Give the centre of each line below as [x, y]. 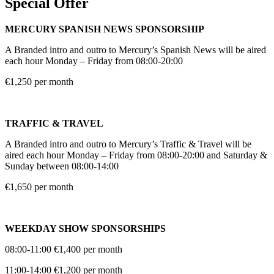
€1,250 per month [39, 81]
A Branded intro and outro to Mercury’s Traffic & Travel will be [128, 144]
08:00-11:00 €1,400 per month [64, 249]
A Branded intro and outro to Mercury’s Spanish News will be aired [135, 50]
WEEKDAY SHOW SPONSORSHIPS [85, 228]
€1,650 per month [39, 187]
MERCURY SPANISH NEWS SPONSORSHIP [105, 29]
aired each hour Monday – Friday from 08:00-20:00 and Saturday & [136, 155]
